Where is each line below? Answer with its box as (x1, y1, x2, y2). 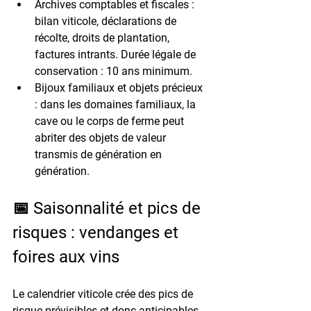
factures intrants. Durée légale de (35, 47, 199, 61)
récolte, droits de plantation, (35, 31, 172, 44)
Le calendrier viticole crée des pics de (12, 287, 196, 301)
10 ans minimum (106, 64, 190, 78)
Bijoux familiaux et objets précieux (35, 81, 205, 94)
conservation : (35, 64, 106, 78)
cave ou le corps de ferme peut (35, 114, 187, 128)
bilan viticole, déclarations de (35, 14, 179, 28)
